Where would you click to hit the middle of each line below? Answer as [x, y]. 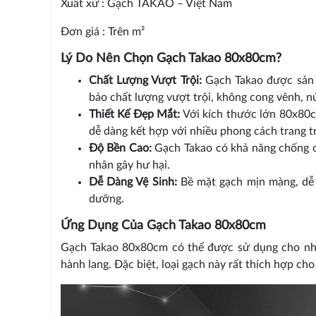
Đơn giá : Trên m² [102, 31]
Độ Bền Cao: [120, 148]
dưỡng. [106, 199]
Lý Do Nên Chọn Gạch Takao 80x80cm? [171, 58]
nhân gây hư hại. [129, 165]
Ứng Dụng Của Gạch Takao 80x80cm [163, 225]
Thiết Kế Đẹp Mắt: [134, 114]
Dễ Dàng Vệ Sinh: [133, 182]
